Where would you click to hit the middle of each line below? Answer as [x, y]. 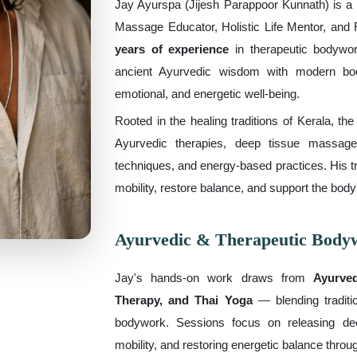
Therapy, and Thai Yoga [184, 300]
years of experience [172, 49]
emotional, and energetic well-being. [207, 94]
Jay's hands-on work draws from [214, 278]
